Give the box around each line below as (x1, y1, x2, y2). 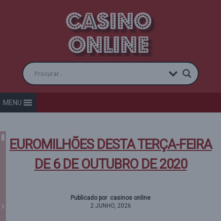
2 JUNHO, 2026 (90, 202, 131, 209)
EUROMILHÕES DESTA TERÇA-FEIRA (9, 137, 212, 152)
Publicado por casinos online (71, 194, 150, 201)
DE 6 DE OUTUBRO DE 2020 (34, 156, 187, 172)
